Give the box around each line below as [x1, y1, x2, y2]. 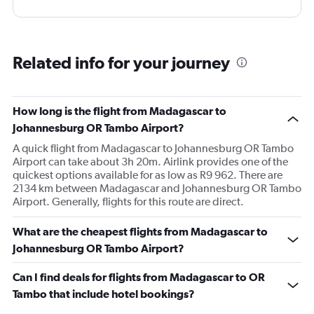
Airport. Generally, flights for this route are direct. [13, 195, 244, 209]
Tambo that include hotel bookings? [13, 287, 195, 301]
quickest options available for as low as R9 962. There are [13, 168, 282, 182]
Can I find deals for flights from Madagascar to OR [13, 271, 265, 284]
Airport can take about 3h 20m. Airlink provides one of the [13, 155, 288, 169]
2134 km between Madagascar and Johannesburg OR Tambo [13, 182, 301, 196]
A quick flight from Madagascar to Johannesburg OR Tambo [13, 142, 294, 156]
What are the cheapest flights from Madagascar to [13, 225, 268, 238]
